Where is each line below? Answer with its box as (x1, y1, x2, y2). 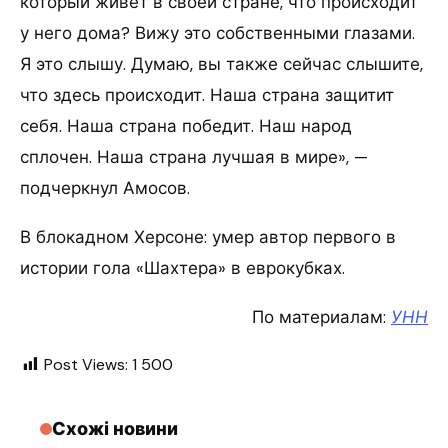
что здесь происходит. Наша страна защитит (20, 83, 394, 106)
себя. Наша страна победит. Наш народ (20, 114, 352, 137)
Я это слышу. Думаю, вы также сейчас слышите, (20, 52, 423, 75)
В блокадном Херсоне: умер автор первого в (20, 225, 396, 248)
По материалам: (252, 305, 391, 328)
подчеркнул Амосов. (20, 176, 190, 199)
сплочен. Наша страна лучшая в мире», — (20, 145, 368, 168)
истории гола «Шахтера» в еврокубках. (20, 256, 345, 279)
